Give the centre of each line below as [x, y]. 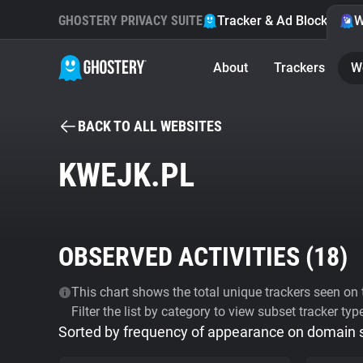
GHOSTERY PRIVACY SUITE [130, 21]
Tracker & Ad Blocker [278, 21]
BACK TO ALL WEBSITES [150, 126]
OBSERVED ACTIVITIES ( [186, 257]
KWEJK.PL [126, 175]
